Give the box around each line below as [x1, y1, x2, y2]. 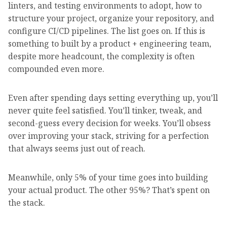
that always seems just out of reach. [8, 142, 145, 154]
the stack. [8, 197, 45, 208]
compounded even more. [8, 63, 104, 74]
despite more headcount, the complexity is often [8, 50, 195, 62]
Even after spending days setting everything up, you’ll [8, 92, 218, 103]
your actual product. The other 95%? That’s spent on [8, 184, 210, 196]
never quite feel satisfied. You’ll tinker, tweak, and [8, 104, 202, 116]
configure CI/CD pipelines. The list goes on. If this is [8, 25, 205, 36]
